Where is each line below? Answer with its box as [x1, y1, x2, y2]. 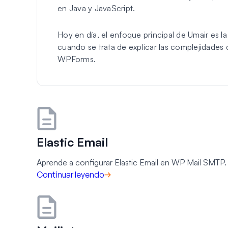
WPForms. [58, 54, 96, 64]
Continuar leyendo [37, 169, 104, 180]
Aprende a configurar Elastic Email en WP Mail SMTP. [37, 157, 226, 167]
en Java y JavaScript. [58, 3, 135, 13]
